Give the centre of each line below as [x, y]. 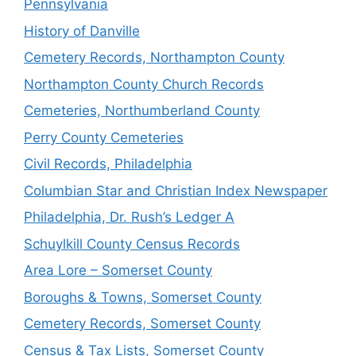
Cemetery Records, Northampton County [154, 57]
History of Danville [82, 31]
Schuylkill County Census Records [132, 244]
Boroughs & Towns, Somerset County [143, 297]
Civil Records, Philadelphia [108, 164]
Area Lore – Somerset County [118, 270]
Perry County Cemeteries [104, 137]
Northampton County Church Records [144, 84]
